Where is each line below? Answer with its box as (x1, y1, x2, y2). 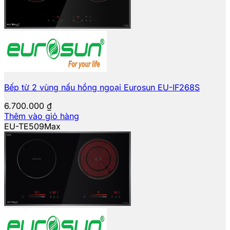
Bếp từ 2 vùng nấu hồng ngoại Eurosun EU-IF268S (4, 82, 200, 92)
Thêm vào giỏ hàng (4, 110, 79, 121)
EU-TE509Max (4, 121, 61, 131)
